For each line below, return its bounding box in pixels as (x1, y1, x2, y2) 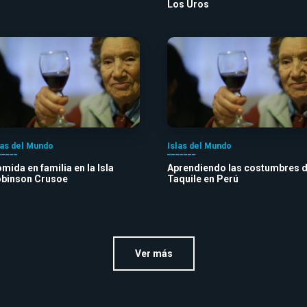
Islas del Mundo (167, 140, 232, 151)
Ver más (134, 247, 173, 259)
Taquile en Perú (167, 173, 238, 184)
